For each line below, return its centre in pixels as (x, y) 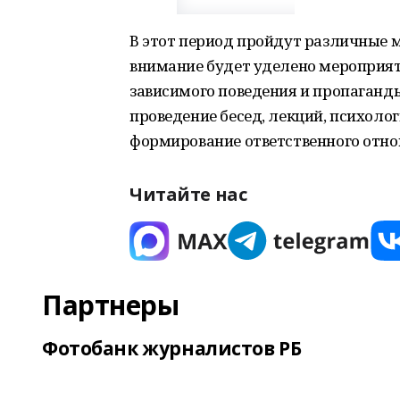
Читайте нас (188, 194)
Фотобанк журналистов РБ (172, 348)
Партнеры (111, 305)
